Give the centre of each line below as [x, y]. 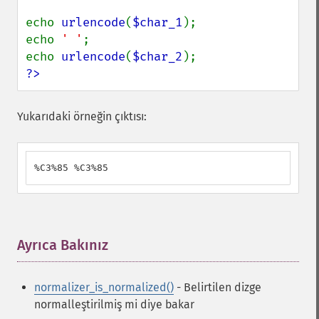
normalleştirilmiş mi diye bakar [114, 304]
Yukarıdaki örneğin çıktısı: [82, 116]
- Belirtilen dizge [218, 287]
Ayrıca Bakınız [63, 245]
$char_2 [157, 57]
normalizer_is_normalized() [104, 287]
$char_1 [157, 22]
